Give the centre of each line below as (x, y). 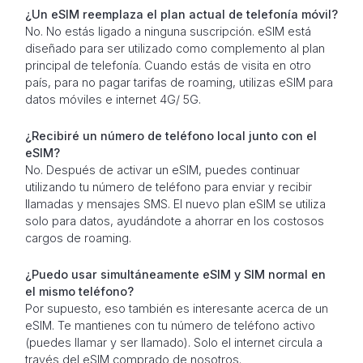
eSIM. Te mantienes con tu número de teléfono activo (170, 325)
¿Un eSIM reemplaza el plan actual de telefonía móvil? (181, 14)
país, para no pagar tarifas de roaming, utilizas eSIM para (179, 82)
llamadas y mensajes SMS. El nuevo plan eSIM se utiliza (175, 203)
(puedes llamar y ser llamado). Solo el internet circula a (173, 342)
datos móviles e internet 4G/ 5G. (113, 99)
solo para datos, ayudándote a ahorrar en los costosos (174, 220)
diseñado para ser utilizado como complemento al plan (175, 48)
